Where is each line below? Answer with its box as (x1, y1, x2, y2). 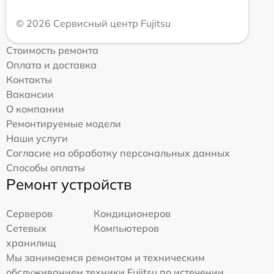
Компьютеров (94, 221, 160, 234)
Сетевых (6, 221, 46, 234)
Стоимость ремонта (6, 43, 98, 56)
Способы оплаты (6, 161, 85, 174)
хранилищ (6, 236, 56, 249)
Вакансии (6, 87, 54, 100)
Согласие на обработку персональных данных (6, 146, 230, 159)
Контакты (6, 73, 52, 86)
